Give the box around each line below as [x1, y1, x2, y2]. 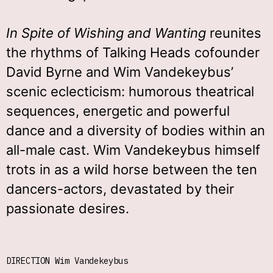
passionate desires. [6, 200, 129, 216]
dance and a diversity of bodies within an [6, 122, 265, 138]
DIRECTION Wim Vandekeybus [6, 255, 128, 266]
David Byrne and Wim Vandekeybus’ [6, 64, 233, 80]
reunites [206, 25, 261, 41]
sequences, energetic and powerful [6, 103, 230, 119]
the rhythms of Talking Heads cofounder [6, 44, 260, 60]
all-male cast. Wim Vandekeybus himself [6, 142, 260, 158]
